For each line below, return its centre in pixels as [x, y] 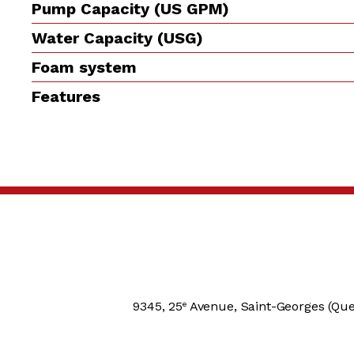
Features [66, 96]
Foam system [85, 67]
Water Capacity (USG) [118, 38]
